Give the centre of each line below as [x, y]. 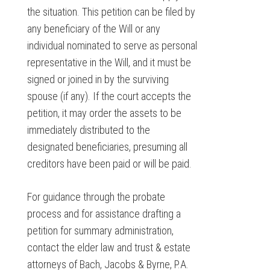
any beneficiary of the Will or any [93, 29]
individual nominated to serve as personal [112, 46]
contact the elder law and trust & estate [108, 248]
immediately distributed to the [88, 130]
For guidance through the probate [96, 197]
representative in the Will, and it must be [109, 63]
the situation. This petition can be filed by [111, 12]
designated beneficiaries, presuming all [107, 147]
